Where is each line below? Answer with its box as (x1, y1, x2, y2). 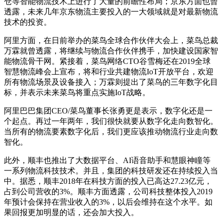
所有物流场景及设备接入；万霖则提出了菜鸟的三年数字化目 (4, 77, 218, 86)
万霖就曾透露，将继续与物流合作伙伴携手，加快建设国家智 (4, 46, 218, 55)
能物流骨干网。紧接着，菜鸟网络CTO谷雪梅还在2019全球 (4, 56, 211, 65)
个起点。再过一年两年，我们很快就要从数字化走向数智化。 (4, 116, 218, 125)
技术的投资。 (4, 17, 52, 26)
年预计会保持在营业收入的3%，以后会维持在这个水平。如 (4, 197, 213, 206)
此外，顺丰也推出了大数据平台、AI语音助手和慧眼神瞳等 (4, 156, 211, 165)
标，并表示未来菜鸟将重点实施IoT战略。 (4, 88, 150, 97)
